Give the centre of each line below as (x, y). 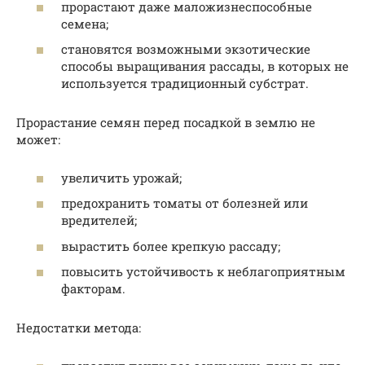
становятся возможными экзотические (186, 49)
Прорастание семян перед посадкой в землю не (166, 123)
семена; (85, 23)
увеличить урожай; (121, 177)
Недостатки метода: (79, 328)
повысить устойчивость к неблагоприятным (203, 272)
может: (38, 140)
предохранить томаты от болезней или (185, 203)
